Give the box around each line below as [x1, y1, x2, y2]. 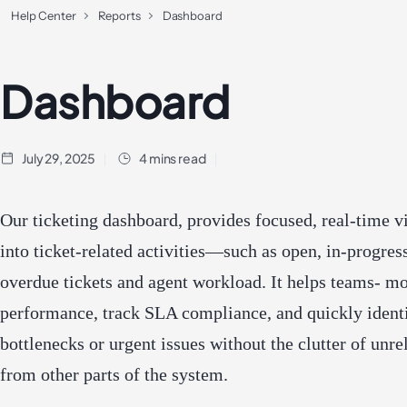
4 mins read [139, 150, 206, 166]
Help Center [11, 8, 76, 23]
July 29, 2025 [22, 150, 96, 166]
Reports [97, 8, 141, 23]
